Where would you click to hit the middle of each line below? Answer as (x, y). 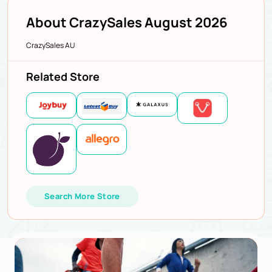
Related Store (63, 76)
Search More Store (82, 196)
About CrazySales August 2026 (127, 22)
